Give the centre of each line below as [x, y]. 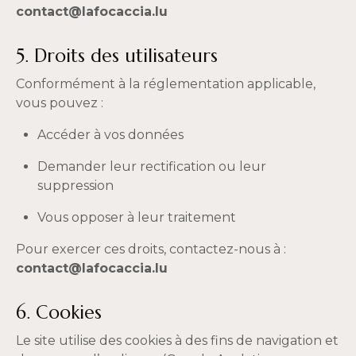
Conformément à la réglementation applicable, [166, 84]
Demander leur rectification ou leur [152, 166]
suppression [76, 186]
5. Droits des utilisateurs [117, 56]
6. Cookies [59, 312]
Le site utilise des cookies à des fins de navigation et [177, 341]
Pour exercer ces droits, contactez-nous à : [151, 249]
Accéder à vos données [111, 135]
